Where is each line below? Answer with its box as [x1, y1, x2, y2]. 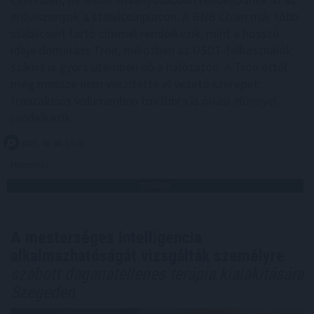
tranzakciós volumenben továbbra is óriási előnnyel [11, 92, 277, 109]
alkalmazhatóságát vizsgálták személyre [11, 245, 285, 266]
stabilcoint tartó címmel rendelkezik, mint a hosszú [11, 25, 279, 41]
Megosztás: [11, 158, 52, 170]
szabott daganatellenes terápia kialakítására [11, 264, 303, 284]
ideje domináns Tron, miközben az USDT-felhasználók [11, 41, 292, 58]
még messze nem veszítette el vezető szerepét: [11, 75, 261, 92]
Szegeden [11, 282, 75, 302]
